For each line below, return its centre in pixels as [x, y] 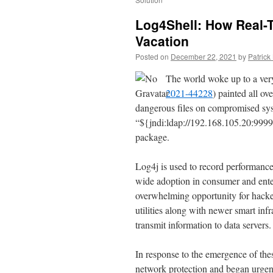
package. [152, 137]
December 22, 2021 [204, 56]
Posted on [152, 56]
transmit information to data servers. [203, 225]
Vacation [162, 41]
